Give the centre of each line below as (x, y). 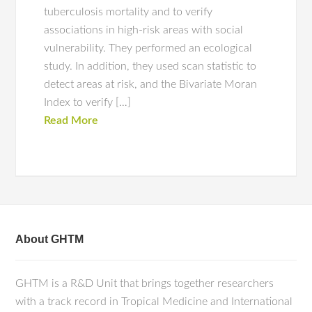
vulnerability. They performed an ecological (148, 48)
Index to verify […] (88, 102)
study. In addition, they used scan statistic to (150, 66)
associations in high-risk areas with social (144, 30)
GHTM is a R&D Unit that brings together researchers (145, 283)
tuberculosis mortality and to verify (128, 12)
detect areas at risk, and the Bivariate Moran (151, 84)
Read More (71, 120)
